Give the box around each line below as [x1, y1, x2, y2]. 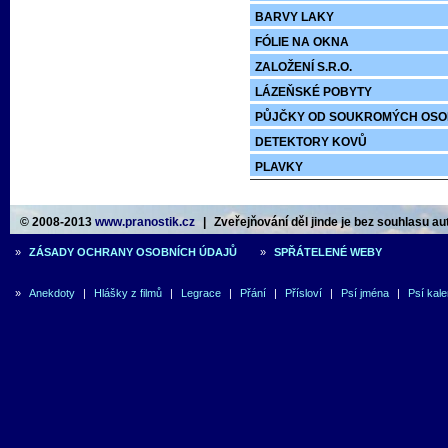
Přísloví [285, 287, 322, 299]
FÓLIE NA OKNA [255, 35, 349, 49]
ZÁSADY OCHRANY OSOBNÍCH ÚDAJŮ [29, 246, 237, 258]
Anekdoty [29, 287, 75, 299]
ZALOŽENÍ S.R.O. [255, 60, 352, 74]
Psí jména [341, 287, 389, 299]
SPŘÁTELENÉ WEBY [274, 246, 382, 258]
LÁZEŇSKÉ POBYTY [255, 85, 372, 99]
